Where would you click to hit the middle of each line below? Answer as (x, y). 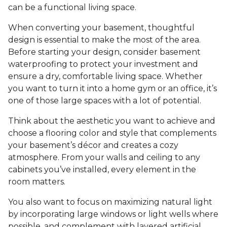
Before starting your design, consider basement (104, 52)
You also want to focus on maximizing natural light (110, 202)
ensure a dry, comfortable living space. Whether (105, 77)
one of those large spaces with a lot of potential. (105, 101)
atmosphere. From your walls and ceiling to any (104, 158)
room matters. (37, 182)
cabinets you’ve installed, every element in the (102, 170)
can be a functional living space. (72, 8)
